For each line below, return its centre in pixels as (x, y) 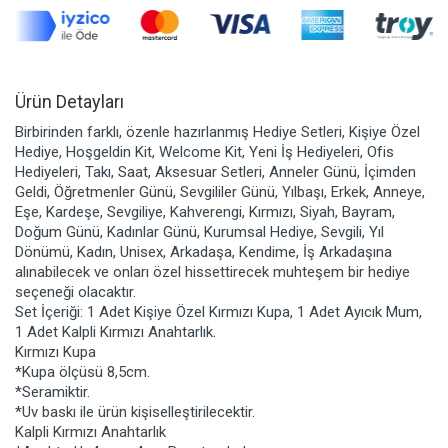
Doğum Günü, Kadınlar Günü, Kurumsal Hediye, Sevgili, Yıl (199, 231)
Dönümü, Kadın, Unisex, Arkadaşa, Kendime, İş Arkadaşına (203, 251)
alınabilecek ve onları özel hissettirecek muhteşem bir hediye (212, 271)
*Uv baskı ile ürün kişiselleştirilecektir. (135, 411)
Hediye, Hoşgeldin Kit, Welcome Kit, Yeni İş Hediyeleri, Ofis (204, 151)
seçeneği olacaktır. (75, 291)
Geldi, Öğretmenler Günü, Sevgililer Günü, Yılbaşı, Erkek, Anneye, (220, 191)
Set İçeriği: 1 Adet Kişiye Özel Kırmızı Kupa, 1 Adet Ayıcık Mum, (218, 311)
